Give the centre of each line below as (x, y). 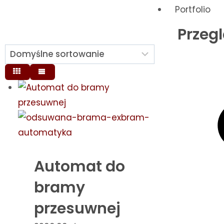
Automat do (79, 166)
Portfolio (193, 9)
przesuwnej (77, 208)
